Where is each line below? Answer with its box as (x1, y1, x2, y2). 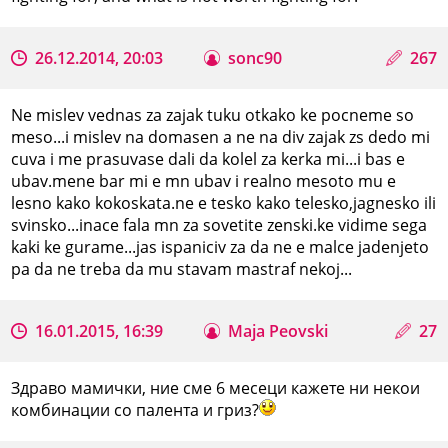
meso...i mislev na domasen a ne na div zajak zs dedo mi (11, 125, 431, 148)
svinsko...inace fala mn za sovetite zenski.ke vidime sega (11, 213, 428, 236)
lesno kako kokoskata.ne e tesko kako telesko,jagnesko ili (11, 191, 437, 214)
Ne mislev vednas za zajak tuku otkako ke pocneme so (11, 103, 415, 126)
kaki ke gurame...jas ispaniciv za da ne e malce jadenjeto (11, 235, 430, 258)
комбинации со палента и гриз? (11, 398, 260, 421)
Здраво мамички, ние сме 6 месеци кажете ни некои (11, 376, 421, 399)
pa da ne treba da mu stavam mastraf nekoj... (11, 257, 353, 280)
